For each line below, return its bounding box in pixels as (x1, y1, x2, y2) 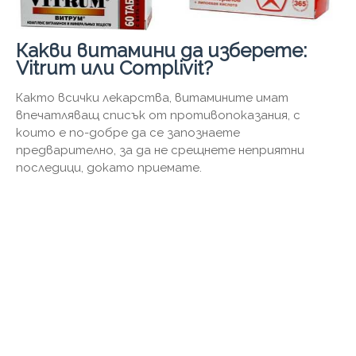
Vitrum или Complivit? (16, 56, 213, 80)
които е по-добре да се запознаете (16, 126, 240, 141)
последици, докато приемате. (16, 161, 202, 176)
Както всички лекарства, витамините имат (16, 91, 288, 106)
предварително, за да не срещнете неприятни (16, 143, 304, 158)
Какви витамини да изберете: (16, 39, 307, 63)
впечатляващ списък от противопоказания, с (16, 108, 300, 123)
